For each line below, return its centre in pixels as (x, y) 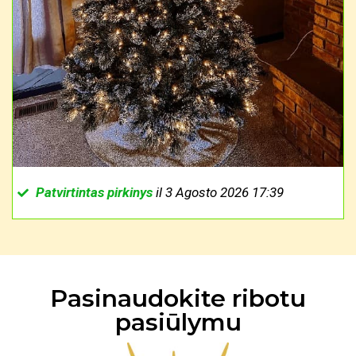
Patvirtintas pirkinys (94, 193)
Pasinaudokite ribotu (178, 299)
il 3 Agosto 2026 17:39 (218, 193)
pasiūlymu (178, 323)
